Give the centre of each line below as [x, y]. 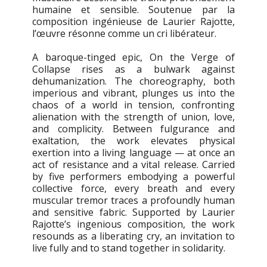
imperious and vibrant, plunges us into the [133, 93]
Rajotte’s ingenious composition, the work [133, 224]
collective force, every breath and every [133, 189]
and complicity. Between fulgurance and [133, 129]
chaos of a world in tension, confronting [133, 105]
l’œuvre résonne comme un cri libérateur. [124, 34]
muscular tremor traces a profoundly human [133, 201]
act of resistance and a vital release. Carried [133, 165]
